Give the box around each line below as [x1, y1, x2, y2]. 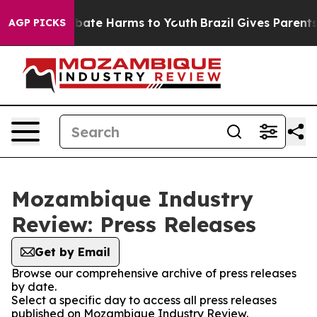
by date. [11, 279, 57, 294]
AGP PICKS [8, 16, 66, 29]
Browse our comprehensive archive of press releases [11, 266, 296, 280]
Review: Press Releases [11, 211, 256, 238]
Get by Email [35, 245, 110, 259]
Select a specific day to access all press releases [11, 293, 277, 307]
